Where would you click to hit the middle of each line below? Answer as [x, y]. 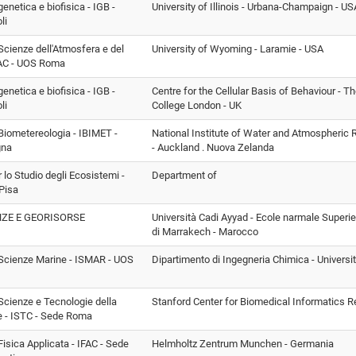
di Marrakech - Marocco [205, 231]
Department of [184, 175]
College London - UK [197, 105]
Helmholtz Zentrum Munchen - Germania [243, 343]
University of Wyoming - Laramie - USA [238, 48]
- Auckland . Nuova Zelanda [213, 147]
